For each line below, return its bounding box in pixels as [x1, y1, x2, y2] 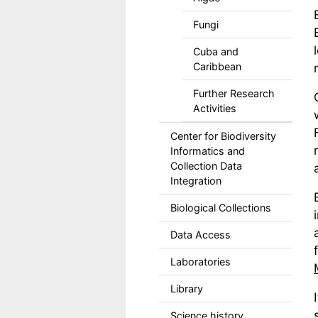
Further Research [192, 87, 275, 99]
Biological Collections [170, 202, 271, 214]
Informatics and [170, 145, 245, 157]
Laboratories [170, 256, 231, 268]
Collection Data [170, 160, 242, 172]
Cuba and [192, 45, 238, 57]
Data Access [170, 229, 231, 241]
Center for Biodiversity [170, 130, 276, 142]
